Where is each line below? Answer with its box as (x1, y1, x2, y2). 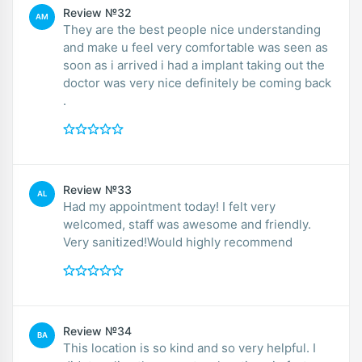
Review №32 (63, 5, 132, 19)
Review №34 (63, 323, 132, 338)
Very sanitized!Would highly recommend (63, 234, 293, 250)
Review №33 (63, 182, 132, 196)
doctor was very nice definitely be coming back (63, 74, 331, 90)
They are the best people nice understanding (63, 21, 321, 37)
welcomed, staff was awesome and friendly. (63, 216, 311, 232)
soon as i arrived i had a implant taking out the (63, 57, 325, 73)
